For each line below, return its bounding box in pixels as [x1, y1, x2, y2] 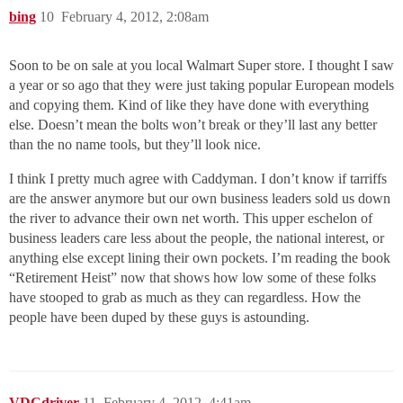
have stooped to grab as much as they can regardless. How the [9, 290, 361, 305]
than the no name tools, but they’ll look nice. [9, 137, 261, 152]
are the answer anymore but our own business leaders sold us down [9, 191, 390, 206]
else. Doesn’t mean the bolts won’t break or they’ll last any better [9, 117, 377, 132]
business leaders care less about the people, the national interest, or [9, 230, 384, 246]
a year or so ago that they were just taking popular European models [9, 77, 394, 93]
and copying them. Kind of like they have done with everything [9, 97, 369, 112]
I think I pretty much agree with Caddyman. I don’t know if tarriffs [9, 171, 387, 186]
